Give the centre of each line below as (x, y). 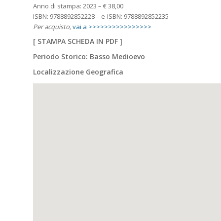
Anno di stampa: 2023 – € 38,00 (78, 6)
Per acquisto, (52, 27)
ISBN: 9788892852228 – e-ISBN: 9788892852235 (101, 17)
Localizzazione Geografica (78, 72)
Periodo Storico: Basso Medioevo (89, 57)
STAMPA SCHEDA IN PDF (78, 41)
